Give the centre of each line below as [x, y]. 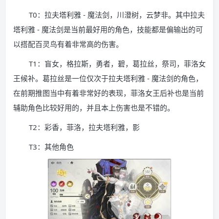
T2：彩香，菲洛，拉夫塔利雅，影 [84, 127]
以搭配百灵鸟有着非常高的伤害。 [68, 44]
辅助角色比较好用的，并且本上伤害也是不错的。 [94, 108]
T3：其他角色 [51, 147]
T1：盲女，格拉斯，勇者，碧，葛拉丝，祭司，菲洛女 [117, 64]
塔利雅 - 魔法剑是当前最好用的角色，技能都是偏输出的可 [108, 29]
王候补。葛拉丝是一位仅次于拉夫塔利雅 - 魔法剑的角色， [108, 78]
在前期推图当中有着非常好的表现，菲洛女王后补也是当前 [109, 93]
